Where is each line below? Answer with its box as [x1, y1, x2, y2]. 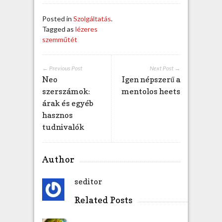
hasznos [42, 110, 73, 120]
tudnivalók [42, 121, 84, 132]
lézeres [75, 24, 98, 33]
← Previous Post [42, 64, 82, 72]
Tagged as [42, 24, 75, 33]
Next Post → [149, 64, 180, 72]
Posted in [42, 14, 73, 23]
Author [42, 154, 74, 165]
